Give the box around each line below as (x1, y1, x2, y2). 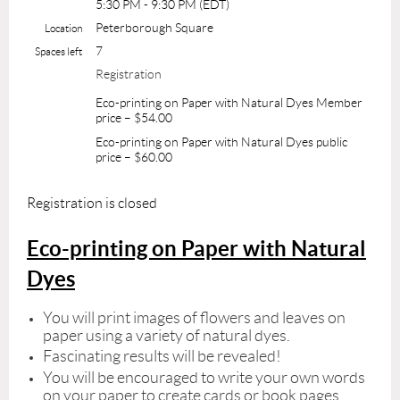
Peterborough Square (96, 20, 213, 35)
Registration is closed (27, 195, 157, 211)
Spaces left (35, 45, 82, 57)
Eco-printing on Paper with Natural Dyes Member (96, 95, 362, 110)
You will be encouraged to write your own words (43, 368, 365, 387)
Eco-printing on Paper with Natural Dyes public (96, 134, 347, 149)
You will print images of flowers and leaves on (43, 308, 346, 327)
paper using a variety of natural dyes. (43, 326, 290, 345)
